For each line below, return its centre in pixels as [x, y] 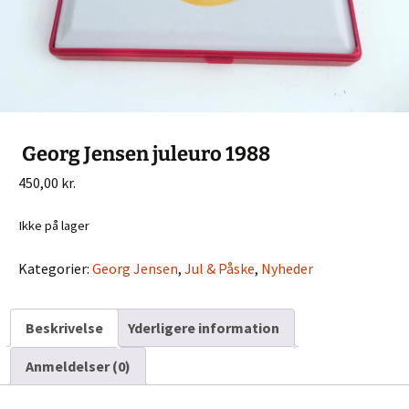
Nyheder [287, 269]
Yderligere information [204, 328]
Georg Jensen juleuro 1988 [144, 154]
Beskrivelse [64, 328]
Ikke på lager [54, 226]
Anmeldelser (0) [78, 367]
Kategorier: [55, 269]
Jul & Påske [220, 269]
